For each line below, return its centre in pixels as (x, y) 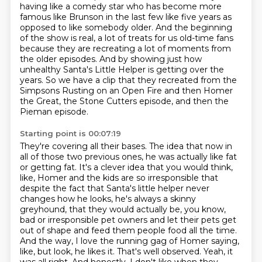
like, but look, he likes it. (68, 251)
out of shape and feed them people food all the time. (128, 230)
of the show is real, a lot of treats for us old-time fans (126, 38)
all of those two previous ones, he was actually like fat (128, 157)
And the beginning (194, 27)
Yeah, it (218, 251)
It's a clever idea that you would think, (156, 167)
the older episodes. (59, 59)
